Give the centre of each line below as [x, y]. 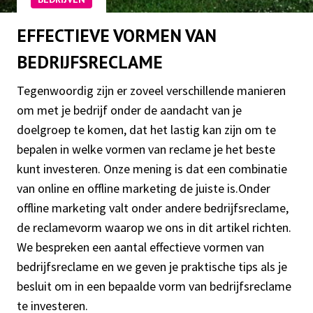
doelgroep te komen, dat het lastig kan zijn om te [146, 130]
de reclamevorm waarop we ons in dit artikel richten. [154, 228]
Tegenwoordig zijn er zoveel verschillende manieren [151, 91]
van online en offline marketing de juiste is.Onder [144, 189]
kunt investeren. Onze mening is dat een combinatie [152, 169]
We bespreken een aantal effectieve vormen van [140, 247]
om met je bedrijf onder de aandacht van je [129, 110]
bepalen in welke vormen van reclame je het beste [146, 150]
